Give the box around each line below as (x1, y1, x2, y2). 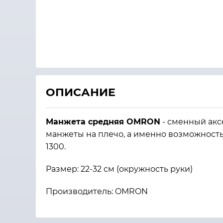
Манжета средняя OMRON (46, 117, 160, 126)
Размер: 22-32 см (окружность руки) (46, 164, 193, 174)
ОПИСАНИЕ (46, 86, 115, 99)
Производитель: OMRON (46, 187, 148, 196)
